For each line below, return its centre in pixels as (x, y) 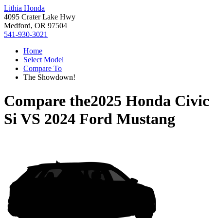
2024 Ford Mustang (110, 119)
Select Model (44, 60)
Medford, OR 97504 (36, 26)
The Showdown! (49, 77)
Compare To (43, 68)
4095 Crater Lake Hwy (40, 17)
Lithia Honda (24, 8)
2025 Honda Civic (150, 101)
